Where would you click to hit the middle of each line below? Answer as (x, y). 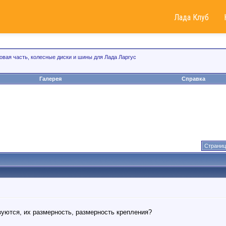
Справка (193, 79)
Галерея (50, 79)
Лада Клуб (191, 17)
